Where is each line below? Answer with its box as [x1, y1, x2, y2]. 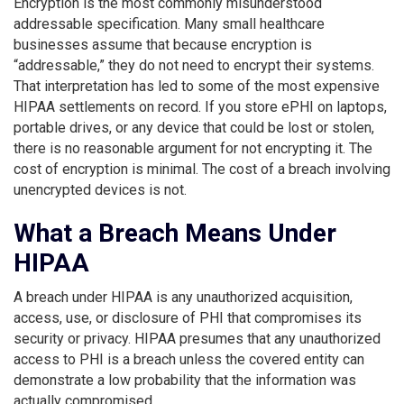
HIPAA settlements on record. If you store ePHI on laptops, [14, 97, 387, 115]
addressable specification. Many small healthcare [14, 14, 325, 32]
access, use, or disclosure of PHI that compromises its [14, 308, 362, 326]
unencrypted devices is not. [14, 180, 187, 198]
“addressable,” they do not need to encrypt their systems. [14, 56, 374, 74]
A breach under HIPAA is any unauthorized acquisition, [14, 288, 353, 306]
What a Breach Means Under [14, 217, 336, 248]
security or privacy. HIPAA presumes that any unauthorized [14, 329, 381, 347]
